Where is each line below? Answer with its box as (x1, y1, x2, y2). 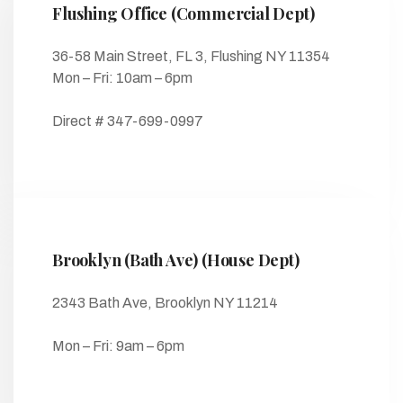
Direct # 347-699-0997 (52, 113, 203, 129)
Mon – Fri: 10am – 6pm (52, 70, 193, 85)
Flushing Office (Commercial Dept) (52, 3, 315, 24)
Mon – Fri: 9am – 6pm (52, 338, 184, 354)
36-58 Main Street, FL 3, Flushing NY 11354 (52, 49, 330, 64)
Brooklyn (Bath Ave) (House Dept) (52, 249, 300, 271)
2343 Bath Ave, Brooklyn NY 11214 (52, 295, 278, 310)
